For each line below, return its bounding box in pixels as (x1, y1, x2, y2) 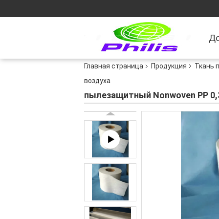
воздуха (84, 77, 110, 85)
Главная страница (84, 62, 143, 70)
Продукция (151, 62, 187, 70)
